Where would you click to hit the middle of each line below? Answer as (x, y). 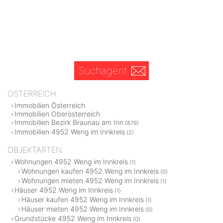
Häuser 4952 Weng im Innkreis (64, 190)
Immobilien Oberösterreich (57, 114)
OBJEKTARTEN (35, 150)
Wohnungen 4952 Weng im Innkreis (71, 162)
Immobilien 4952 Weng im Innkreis (70, 132)
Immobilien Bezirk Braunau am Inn (69, 122)
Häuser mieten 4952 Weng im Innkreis (83, 209)
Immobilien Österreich (50, 106)
